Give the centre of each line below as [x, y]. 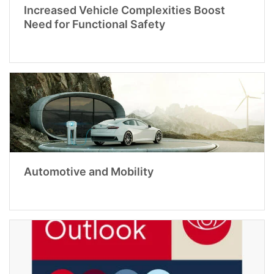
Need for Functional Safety [94, 24]
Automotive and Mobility [88, 172]
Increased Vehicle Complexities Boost [124, 10]
